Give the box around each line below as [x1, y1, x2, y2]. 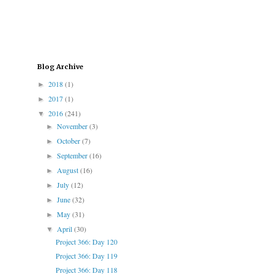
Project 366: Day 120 [55, 237, 117, 247]
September [57, 150, 90, 161]
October [57, 136, 83, 146]
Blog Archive [37, 62, 83, 72]
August [57, 165, 81, 176]
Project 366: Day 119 [55, 251, 117, 261]
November [57, 121, 90, 131]
